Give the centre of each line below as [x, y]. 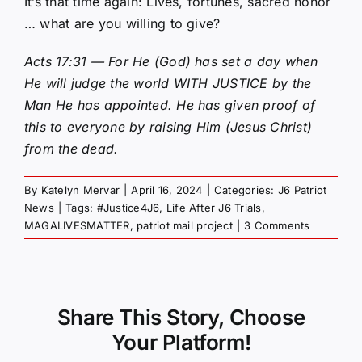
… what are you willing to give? [122, 23]
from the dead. [74, 148]
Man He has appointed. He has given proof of [170, 105]
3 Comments [277, 225]
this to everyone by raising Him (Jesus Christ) [168, 126]
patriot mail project [185, 225]
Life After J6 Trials [214, 207]
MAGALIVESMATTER [77, 225]
